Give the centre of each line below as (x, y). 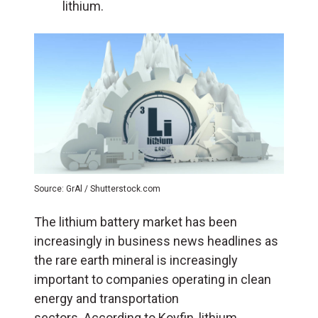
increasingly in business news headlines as (156, 241)
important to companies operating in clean (153, 279)
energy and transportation (106, 298)
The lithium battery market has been (136, 221)
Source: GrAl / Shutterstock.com (97, 188)
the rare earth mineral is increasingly (136, 260)
